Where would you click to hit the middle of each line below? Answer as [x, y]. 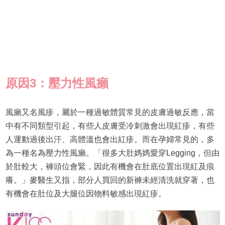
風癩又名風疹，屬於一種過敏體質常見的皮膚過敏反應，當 [110, 112]
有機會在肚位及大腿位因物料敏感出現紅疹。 [86, 193]
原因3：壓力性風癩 [57, 83]
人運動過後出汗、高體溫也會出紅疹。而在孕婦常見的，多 [110, 139]
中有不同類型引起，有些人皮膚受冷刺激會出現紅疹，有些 [110, 126]
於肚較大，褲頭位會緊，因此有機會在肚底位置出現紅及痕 [110, 166]
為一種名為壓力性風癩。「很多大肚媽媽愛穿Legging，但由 [112, 153]
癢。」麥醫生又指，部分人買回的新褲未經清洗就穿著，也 [110, 180]
